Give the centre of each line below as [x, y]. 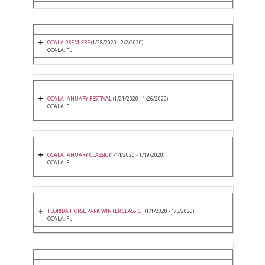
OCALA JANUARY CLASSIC [78, 155]
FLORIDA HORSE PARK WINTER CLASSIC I [96, 211]
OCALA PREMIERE [69, 43]
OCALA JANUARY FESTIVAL [80, 99]
